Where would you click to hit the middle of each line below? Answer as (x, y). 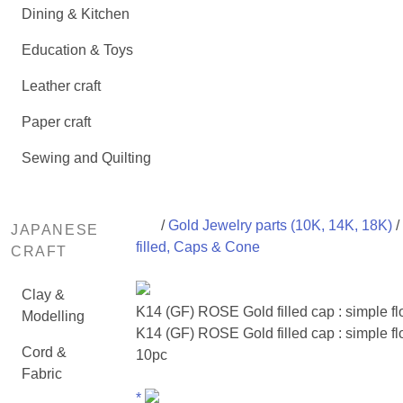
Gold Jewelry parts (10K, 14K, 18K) (280, 225)
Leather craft (61, 86)
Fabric (42, 374)
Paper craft (56, 122)
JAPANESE (55, 230)
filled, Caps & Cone (197, 247)
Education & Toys (77, 50)
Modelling (53, 316)
